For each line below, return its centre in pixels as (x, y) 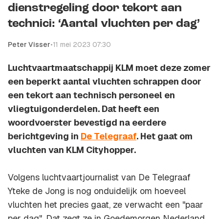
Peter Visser (29, 45)
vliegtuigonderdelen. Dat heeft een (84, 109)
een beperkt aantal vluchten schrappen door (105, 82)
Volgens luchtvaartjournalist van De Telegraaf (99, 177)
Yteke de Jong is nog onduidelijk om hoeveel (97, 191)
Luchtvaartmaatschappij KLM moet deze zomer (109, 68)
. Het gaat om (164, 136)
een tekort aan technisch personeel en (91, 95)
